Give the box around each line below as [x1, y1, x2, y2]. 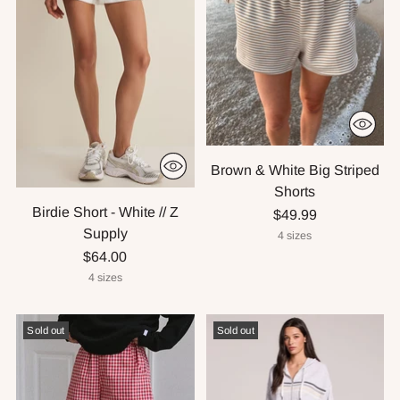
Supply [82, 226, 128, 242]
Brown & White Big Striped [210, 162, 379, 179]
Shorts [274, 184, 316, 200]
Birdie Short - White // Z [31, 204, 179, 221]
